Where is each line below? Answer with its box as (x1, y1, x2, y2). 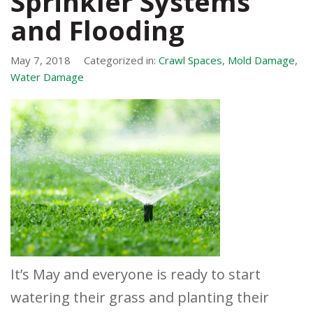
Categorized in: (84, 53, 159, 68)
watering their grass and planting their (10, 288, 269, 307)
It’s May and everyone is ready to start (10, 265, 261, 284)
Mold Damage (228, 53, 295, 68)
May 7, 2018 (10, 53, 71, 68)
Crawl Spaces (159, 53, 222, 68)
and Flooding (10, 12, 184, 49)
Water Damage (10, 70, 84, 85)
